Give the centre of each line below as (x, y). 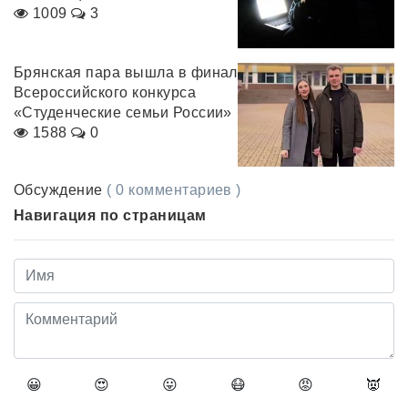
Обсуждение (61, 190)
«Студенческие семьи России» (123, 112)
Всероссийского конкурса (105, 92)
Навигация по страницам (110, 216)
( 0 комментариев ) (174, 190)
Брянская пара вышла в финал (126, 72)
